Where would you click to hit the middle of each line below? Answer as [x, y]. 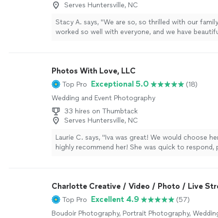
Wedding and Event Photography [103, 98]
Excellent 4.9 [115, 199]
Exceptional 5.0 [120, 84]
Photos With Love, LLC [94, 71]
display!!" [70, 42]
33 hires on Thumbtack [101, 111]
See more [101, 42]
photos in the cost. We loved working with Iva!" [131, 167]
